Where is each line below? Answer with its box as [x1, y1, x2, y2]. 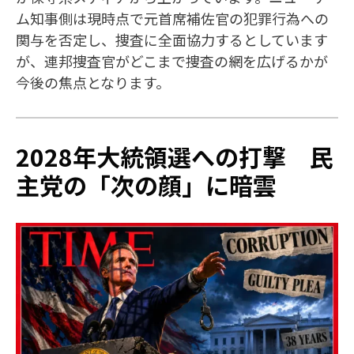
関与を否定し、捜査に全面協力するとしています [16, 29, 328, 51]
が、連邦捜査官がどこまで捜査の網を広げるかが [16, 51, 328, 72]
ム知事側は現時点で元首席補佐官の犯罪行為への [16, 8, 329, 29]
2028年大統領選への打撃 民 [16, 139, 333, 175]
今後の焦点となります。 [16, 72, 170, 93]
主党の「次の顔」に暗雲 [16, 168, 277, 203]
